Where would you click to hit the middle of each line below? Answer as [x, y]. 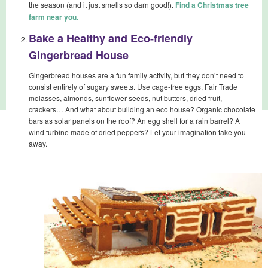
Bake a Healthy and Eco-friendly [111, 38]
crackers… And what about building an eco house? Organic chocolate [142, 109]
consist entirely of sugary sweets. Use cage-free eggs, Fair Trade [133, 86]
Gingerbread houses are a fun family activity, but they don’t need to [136, 75]
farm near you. [54, 16]
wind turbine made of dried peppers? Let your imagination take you [137, 132]
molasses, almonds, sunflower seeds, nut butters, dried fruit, [125, 98]
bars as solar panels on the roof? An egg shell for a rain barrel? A [134, 120]
